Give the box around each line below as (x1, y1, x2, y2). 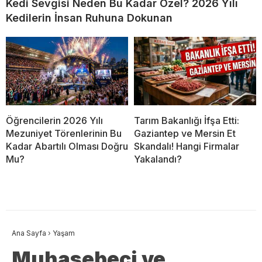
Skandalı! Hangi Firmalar (134, 140, 239, 153)
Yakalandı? (134, 153, 182, 166)
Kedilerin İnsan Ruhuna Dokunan (6, 11, 173, 24)
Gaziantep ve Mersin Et (134, 127, 236, 140)
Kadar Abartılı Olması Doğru (6, 140, 128, 153)
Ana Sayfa (12, 229, 46, 238)
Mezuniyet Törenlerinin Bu (6, 127, 122, 140)
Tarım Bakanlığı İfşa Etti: (134, 115, 239, 127)
